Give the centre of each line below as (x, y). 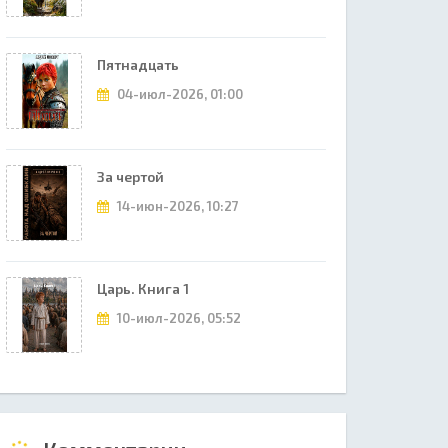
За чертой (130, 176)
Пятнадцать (138, 64)
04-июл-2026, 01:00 (178, 94)
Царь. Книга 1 (143, 288)
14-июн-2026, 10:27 (176, 206)
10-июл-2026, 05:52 (177, 318)
